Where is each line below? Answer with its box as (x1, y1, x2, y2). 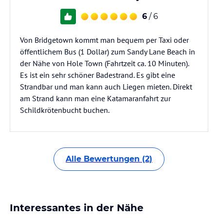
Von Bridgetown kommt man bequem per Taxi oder (20, 35, 189, 45)
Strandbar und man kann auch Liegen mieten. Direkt (20, 82, 192, 91)
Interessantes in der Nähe (10, 202, 144, 214)
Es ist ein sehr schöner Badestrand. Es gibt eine (20, 70, 175, 80)
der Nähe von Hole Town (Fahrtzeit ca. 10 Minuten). (20, 58, 189, 68)
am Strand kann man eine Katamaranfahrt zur (20, 93, 171, 103)
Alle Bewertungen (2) (66, 154, 152, 163)
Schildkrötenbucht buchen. (20, 105, 109, 115)
